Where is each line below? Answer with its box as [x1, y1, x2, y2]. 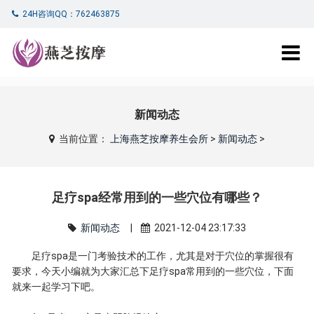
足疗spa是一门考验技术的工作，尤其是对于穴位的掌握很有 [12, 250, 294, 261]
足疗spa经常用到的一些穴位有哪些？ [51, 190, 262, 205]
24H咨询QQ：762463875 [18, 9, 123, 19]
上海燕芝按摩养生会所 [109, 133, 208, 144]
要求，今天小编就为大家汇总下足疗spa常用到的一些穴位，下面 [12, 266, 294, 277]
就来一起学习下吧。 [12, 281, 101, 292]
